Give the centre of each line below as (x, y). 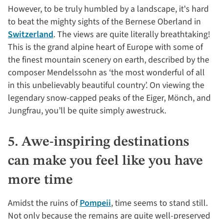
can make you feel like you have (105, 161)
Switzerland (31, 34)
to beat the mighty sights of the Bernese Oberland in (104, 22)
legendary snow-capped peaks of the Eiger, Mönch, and (109, 98)
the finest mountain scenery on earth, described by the (109, 60)
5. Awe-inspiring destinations (99, 142)
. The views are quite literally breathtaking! (132, 34)
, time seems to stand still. (159, 203)
